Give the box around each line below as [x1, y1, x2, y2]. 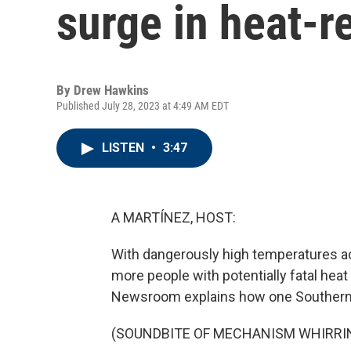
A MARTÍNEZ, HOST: [111, 209, 236, 226]
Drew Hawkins [74, 82, 149, 98]
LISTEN [102, 140, 147, 155]
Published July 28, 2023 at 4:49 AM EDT [56, 100, 229, 112]
